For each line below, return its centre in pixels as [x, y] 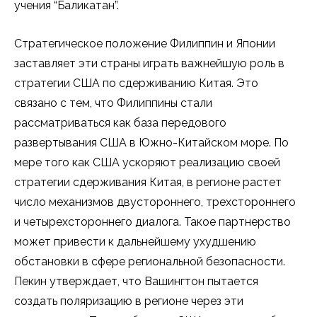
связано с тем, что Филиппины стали [113, 103]
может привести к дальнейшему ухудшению [135, 242]
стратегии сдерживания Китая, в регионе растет [148, 183]
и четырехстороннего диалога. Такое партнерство [152, 222]
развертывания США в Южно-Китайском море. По [151, 143]
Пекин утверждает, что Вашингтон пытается [136, 282]
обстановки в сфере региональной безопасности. [151, 262]
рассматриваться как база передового [120, 123]
